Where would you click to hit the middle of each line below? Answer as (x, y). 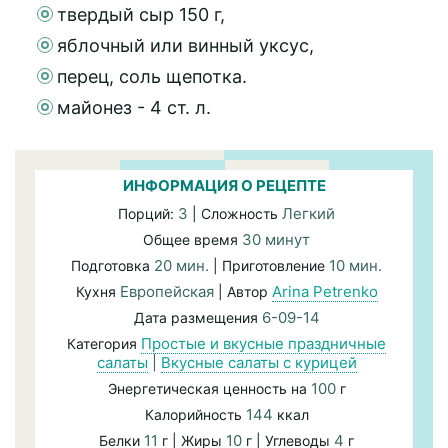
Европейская (166, 291)
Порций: (148, 213)
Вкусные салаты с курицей (258, 362)
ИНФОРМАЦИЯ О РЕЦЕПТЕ (224, 185)
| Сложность (235, 213)
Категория (104, 343)
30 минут (276, 239)
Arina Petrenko (324, 291)
